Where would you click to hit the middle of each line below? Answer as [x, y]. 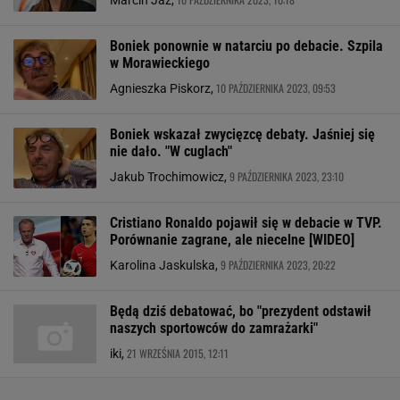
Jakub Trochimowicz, [170, 177]
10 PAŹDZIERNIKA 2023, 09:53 [276, 88]
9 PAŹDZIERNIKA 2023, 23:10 [287, 176]
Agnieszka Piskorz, [163, 88]
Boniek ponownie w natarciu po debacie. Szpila [246, 46]
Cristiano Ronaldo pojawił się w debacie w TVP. [246, 223]
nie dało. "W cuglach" [171, 151]
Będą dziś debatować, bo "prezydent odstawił [241, 311]
